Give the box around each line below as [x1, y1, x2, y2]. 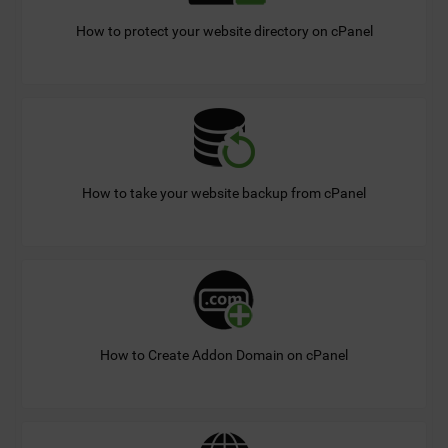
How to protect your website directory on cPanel [75, 23, 373, 40]
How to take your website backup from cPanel [82, 185, 366, 202]
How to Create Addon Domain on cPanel [100, 347, 348, 364]
